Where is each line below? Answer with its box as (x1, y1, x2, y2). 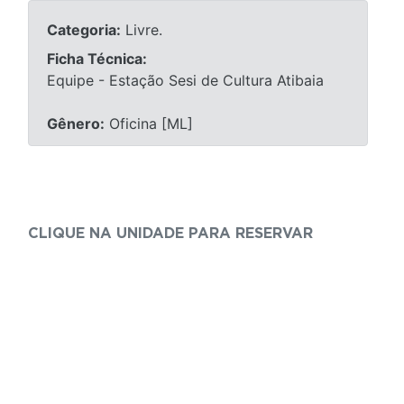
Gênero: (47, 114, 105, 133)
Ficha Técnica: (47, 49, 147, 68)
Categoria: (47, 20, 121, 39)
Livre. (121, 20, 162, 39)
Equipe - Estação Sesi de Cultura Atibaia (47, 70, 324, 89)
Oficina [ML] (105, 114, 193, 133)
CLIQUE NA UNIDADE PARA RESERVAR (28, 225, 313, 241)
